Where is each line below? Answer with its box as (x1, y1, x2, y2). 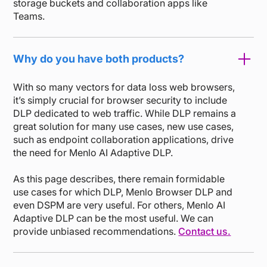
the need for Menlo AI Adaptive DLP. (13, 146, 173, 159)
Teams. (13, 10, 45, 22)
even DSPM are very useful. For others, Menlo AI (13, 198, 226, 211)
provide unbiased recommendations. (13, 225, 179, 237)
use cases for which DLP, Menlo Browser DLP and (13, 185, 233, 198)
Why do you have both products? (13, 52, 185, 66)
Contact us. (178, 225, 231, 237)
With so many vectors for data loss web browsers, (13, 80, 235, 93)
